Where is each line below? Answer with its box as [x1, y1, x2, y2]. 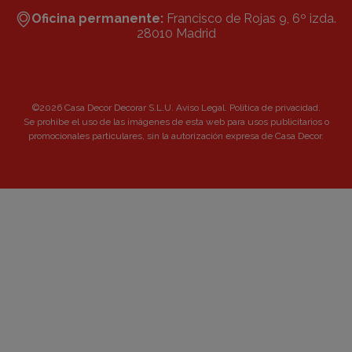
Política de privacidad [229, 101, 318, 113]
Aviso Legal [175, 101, 225, 113]
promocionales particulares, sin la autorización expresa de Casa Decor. [28, 130, 324, 141]
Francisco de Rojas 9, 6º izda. [163, 10, 336, 26]
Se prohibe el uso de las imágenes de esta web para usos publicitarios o [23, 115, 329, 127]
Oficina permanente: [31, 10, 163, 26]
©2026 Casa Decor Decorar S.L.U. [31, 101, 176, 113]
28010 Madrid [136, 25, 216, 41]
